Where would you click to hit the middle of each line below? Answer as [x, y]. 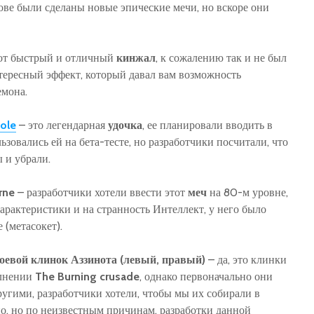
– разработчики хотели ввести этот [101, 192]
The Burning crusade [87, 276]
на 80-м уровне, [247, 192]
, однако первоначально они [206, 276]
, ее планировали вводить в [207, 125]
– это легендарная [62, 125]
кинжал [136, 57]
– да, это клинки [246, 259]
